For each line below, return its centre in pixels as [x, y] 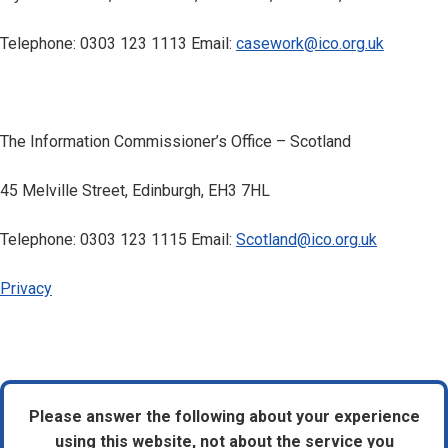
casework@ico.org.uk [310, 43]
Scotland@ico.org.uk [306, 239]
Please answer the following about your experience [224, 416]
